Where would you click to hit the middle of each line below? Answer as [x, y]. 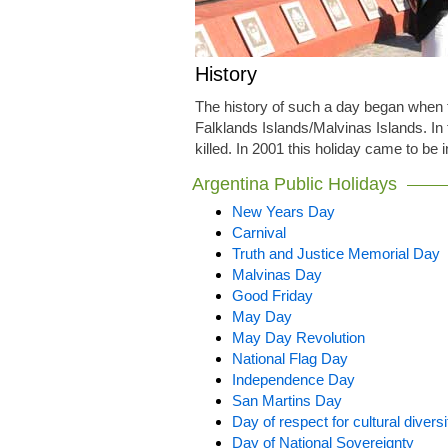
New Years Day [283, 211]
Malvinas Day [277, 274]
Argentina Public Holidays [294, 184]
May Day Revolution [298, 337]
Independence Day [293, 379]
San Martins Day [287, 400]
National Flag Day [290, 358]
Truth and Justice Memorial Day [336, 253]
